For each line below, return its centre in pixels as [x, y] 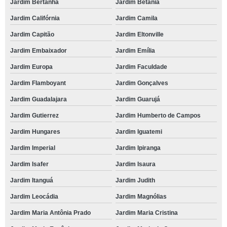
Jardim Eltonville [139, 34]
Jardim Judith [135, 180]
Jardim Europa [31, 67]
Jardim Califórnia [35, 18]
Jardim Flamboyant [38, 83]
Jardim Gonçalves [142, 83]
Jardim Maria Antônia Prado [50, 213]
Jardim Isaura [135, 164]
